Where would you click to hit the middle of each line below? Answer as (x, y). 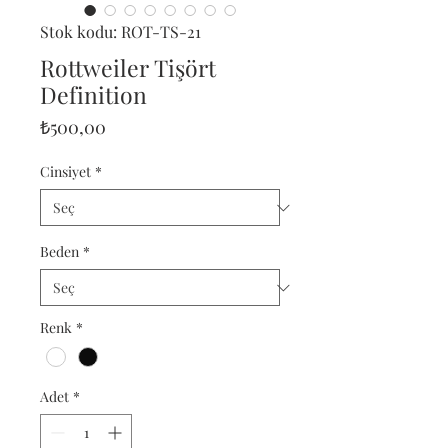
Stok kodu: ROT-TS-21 (120, 31)
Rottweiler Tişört (128, 67)
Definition (93, 94)
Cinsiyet (65, 171)
